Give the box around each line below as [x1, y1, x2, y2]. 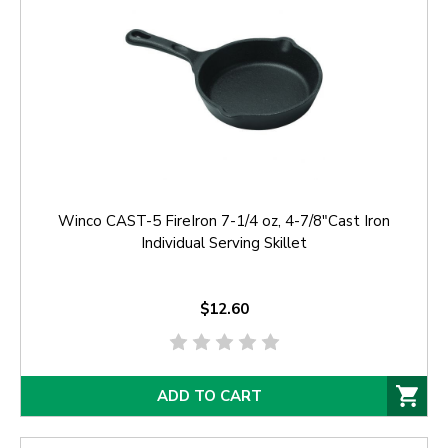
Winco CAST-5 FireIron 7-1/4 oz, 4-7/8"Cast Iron [58, 211, 390, 232]
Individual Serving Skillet [141, 233, 307, 254]
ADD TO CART [156, 386, 262, 406]
